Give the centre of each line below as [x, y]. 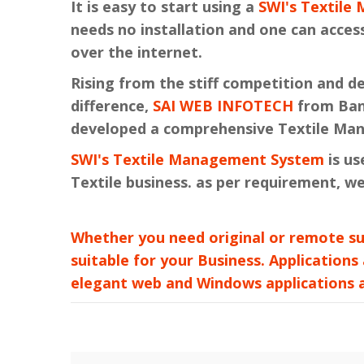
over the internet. [136, 52]
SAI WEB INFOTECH [223, 106]
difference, [112, 106]
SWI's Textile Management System [197, 159]
